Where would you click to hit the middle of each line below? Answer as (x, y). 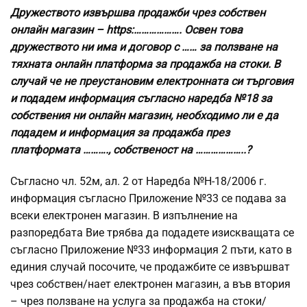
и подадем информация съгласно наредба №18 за (141, 99)
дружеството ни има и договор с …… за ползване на (144, 47)
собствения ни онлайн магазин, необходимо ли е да (144, 116)
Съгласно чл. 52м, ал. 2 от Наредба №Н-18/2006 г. (138, 182)
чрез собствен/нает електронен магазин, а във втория (150, 284)
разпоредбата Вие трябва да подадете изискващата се (152, 233)
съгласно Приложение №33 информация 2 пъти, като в (151, 250)
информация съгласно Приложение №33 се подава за (148, 199)
